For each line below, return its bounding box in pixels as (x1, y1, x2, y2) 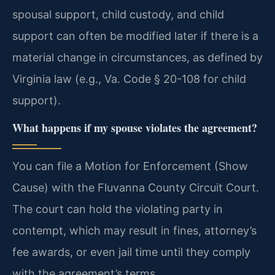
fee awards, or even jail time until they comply (12, 246, 250, 259)
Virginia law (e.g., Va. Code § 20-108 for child (12, 72, 246, 85)
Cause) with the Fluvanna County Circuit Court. (12, 181, 259, 195)
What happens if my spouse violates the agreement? (12, 120, 257, 136)
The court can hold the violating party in (12, 203, 223, 216)
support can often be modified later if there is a (12, 29, 258, 42)
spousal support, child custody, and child (12, 7, 224, 21)
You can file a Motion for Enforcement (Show (12, 160, 248, 173)
